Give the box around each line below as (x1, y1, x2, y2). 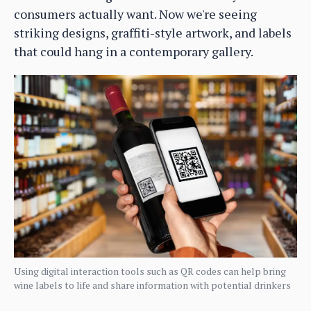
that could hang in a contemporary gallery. (14, 43, 253, 60)
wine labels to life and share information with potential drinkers (14, 278, 291, 292)
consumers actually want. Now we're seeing (14, 6, 257, 23)
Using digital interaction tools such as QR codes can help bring (14, 264, 286, 278)
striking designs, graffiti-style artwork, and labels (14, 24, 292, 42)
